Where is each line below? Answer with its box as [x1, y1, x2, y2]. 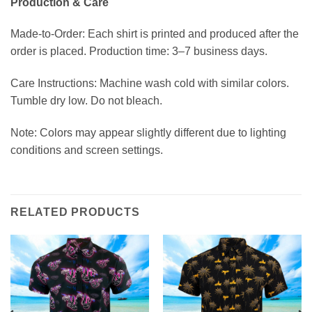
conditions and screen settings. [10, 143, 163, 156]
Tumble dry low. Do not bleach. [10, 95, 162, 107]
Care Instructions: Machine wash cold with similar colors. [10, 77, 289, 90]
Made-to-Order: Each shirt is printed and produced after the [10, 28, 299, 40]
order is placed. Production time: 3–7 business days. [10, 45, 267, 58]
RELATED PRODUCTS [10, 205, 140, 218]
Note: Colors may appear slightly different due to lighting [10, 126, 286, 139]
